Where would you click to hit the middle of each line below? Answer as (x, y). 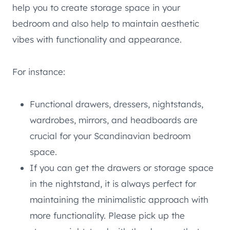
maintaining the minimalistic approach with (119, 199)
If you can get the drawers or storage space (122, 167)
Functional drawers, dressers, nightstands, (117, 104)
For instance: (39, 71)
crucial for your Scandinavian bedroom (110, 136)
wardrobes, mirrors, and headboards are (114, 120)
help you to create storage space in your (96, 7)
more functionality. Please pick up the (107, 215)
